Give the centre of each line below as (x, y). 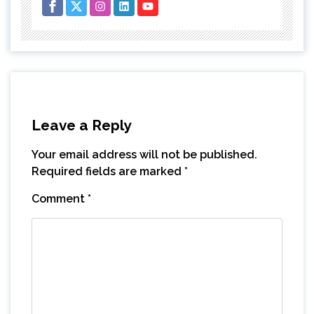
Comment (60, 198)
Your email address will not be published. (144, 154)
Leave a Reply (81, 125)
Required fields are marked (108, 171)
